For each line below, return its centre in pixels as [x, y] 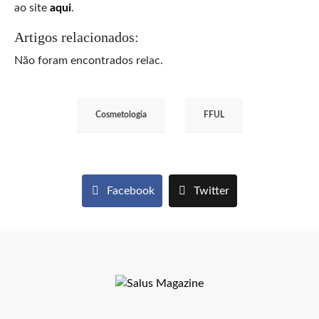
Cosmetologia [121, 114]
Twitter [212, 190]
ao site [32, 7]
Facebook [130, 190]
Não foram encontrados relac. [89, 60]
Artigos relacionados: [77, 37]
